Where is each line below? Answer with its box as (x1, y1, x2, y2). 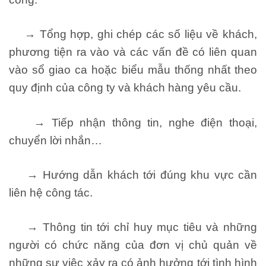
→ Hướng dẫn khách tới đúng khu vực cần (9, 168, 257, 181)
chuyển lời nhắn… (9, 134, 102, 147)
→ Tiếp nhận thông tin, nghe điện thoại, (9, 116, 257, 129)
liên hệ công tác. (9, 186, 93, 199)
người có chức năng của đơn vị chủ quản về (9, 239, 257, 251)
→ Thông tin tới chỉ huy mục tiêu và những (9, 221, 257, 233)
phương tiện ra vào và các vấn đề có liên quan (9, 46, 257, 59)
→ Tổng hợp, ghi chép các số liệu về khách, (9, 28, 257, 41)
